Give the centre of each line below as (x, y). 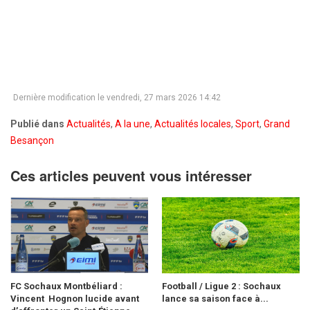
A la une (133, 124)
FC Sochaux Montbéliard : (66, 286)
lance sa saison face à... (215, 298)
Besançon (32, 140)
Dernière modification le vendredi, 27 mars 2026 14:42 (117, 97)
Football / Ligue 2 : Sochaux (221, 286)
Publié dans (37, 124)
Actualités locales (193, 124)
